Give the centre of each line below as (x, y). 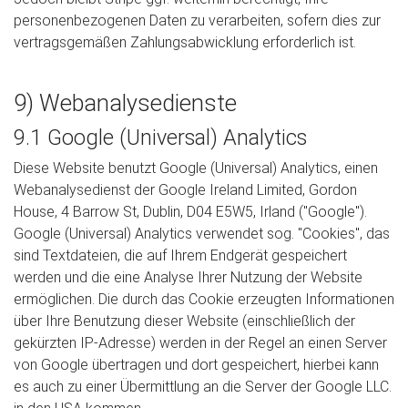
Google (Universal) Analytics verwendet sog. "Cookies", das (202, 234)
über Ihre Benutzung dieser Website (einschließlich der (184, 321)
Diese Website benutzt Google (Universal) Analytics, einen (196, 168)
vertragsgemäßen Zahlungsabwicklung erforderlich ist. (185, 42)
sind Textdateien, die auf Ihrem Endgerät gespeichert (180, 255)
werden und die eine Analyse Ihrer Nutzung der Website (188, 277)
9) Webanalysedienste (125, 103)
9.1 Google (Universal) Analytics (160, 138)
